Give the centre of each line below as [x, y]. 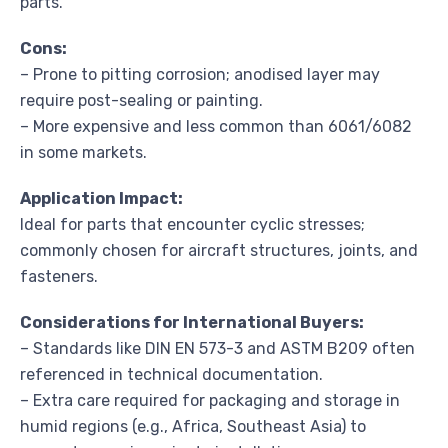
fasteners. [59, 276]
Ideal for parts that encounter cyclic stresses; [192, 224]
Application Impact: [101, 198]
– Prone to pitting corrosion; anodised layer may [200, 74]
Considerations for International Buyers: [192, 322]
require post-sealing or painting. [141, 100]
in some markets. [83, 152]
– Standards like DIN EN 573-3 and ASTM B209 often [217, 348]
